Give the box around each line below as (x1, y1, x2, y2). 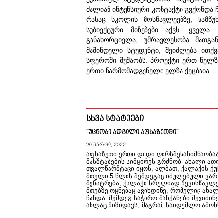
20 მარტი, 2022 (86, 142, 126, 148)
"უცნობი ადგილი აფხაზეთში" (86, 129, 178, 136)
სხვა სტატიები (86, 114, 144, 124)
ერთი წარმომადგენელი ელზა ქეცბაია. (86, 67, 211, 74)
